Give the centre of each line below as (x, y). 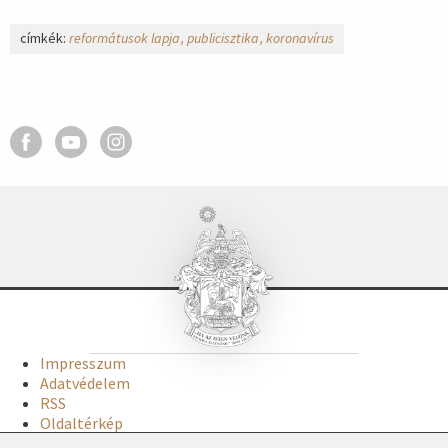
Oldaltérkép (81, 423)
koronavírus (300, 38)
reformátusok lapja (124, 38)
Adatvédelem (85, 383)
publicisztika (223, 38)
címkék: (44, 38)
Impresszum (83, 363)
